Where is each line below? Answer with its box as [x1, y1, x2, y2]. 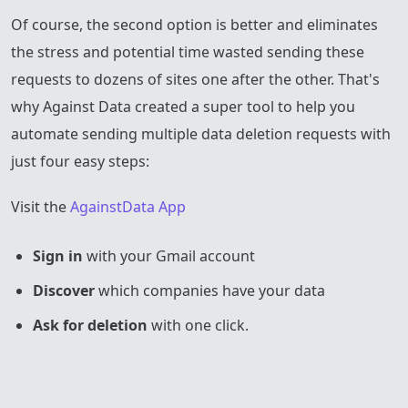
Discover [33, 280, 95, 301]
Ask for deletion [33, 314, 148, 335]
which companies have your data [95, 280, 325, 301]
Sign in [33, 245, 83, 266]
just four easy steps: [11, 150, 149, 171]
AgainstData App [70, 196, 186, 217]
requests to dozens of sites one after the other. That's [11, 68, 380, 89]
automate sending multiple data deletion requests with [11, 123, 391, 144]
